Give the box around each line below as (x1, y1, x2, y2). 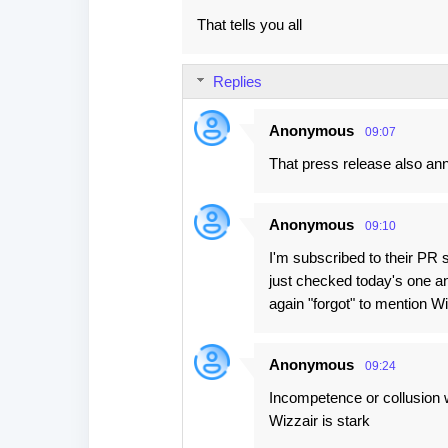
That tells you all (196, 16, 302, 33)
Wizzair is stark (268, 412, 370, 429)
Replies (212, 73, 262, 90)
